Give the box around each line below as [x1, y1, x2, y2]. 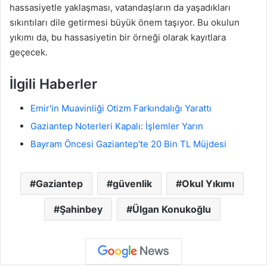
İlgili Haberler [10, 76, 97, 93]
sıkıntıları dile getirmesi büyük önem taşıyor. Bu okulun [10, 17, 240, 29]
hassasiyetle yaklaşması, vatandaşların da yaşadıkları [10, 2, 231, 14]
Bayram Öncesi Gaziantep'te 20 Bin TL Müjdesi [30, 138, 226, 150]
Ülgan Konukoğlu [132, 203, 211, 215]
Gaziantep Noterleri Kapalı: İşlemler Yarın [30, 120, 203, 132]
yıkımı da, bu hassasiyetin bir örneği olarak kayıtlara [10, 32, 226, 44]
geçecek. [10, 46, 48, 58]
